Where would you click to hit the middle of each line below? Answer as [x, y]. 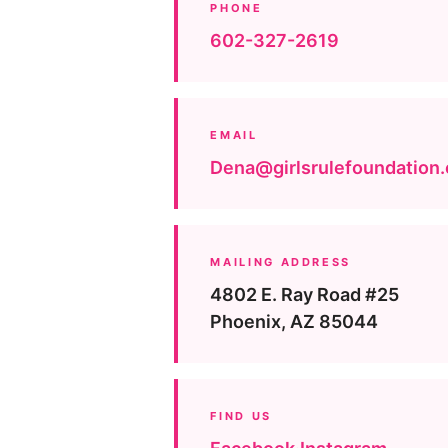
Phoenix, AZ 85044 [294, 322]
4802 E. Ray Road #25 [305, 295]
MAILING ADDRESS [281, 262]
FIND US [241, 416]
